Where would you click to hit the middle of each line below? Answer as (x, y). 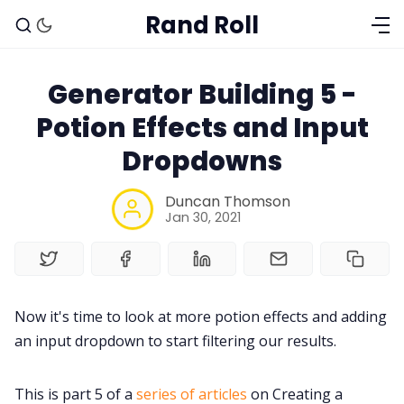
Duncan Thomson (227, 201)
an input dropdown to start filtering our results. (175, 340)
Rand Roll (202, 25)
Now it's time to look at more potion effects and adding (201, 316)
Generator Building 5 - (202, 94)
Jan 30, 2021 (202, 217)
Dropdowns (202, 161)
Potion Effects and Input (202, 128)
